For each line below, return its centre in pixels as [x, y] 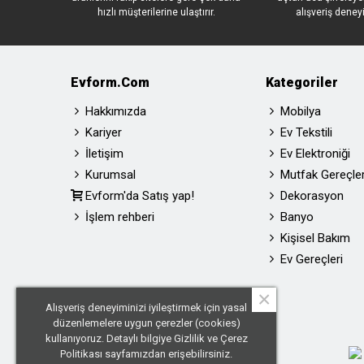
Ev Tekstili [306, 132]
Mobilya [301, 111]
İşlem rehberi [120, 217]
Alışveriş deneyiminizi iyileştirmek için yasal [146, 308]
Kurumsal [110, 175]
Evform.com [110, 82]
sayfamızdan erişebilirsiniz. [169, 354]
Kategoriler [302, 82]
